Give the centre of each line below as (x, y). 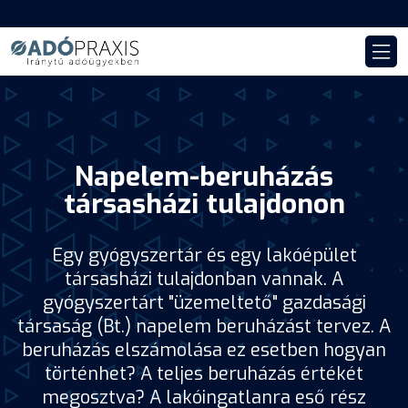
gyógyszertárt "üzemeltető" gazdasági (204, 303)
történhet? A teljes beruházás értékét (204, 374)
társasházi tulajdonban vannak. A (204, 280)
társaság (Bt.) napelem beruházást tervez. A (204, 327)
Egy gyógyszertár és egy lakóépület (204, 256)
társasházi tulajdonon (204, 204)
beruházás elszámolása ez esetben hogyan (204, 351)
